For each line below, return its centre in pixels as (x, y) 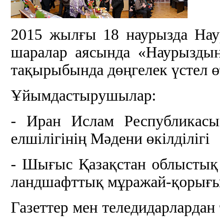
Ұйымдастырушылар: (84, 96)
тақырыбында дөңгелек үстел (110, 70)
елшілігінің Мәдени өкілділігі (110, 139)
